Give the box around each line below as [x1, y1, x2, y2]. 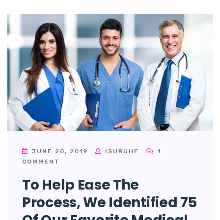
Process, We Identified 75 [22, 193, 197, 213]
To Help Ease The [22, 175, 139, 195]
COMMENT [22, 158, 60, 165]
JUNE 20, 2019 [29, 148, 90, 155]
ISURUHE [103, 148, 139, 155]
